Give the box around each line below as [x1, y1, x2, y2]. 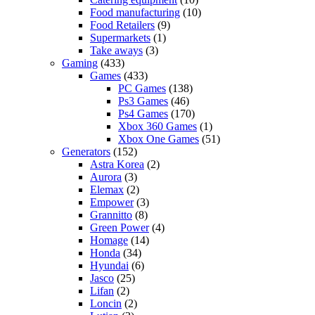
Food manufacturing [90, 6, 180, 19]
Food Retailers [90, 19, 155, 32]
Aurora [90, 171, 122, 184]
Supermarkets [90, 32, 150, 44]
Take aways [90, 44, 143, 57]
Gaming [62, 57, 98, 70]
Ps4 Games [118, 108, 168, 120]
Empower [90, 196, 134, 209]
